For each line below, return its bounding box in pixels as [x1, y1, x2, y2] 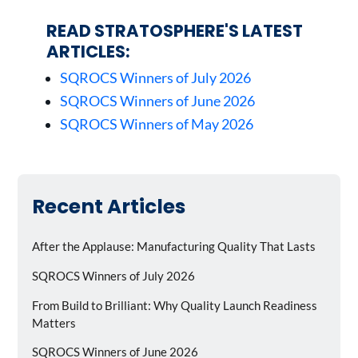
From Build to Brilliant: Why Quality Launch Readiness [32, 297, 317, 312]
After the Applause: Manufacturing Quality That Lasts [32, 238, 316, 253]
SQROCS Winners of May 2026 [60, 116, 254, 133]
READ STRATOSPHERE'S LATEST [46, 18, 303, 42]
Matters [32, 315, 76, 330]
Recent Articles [32, 193, 185, 221]
